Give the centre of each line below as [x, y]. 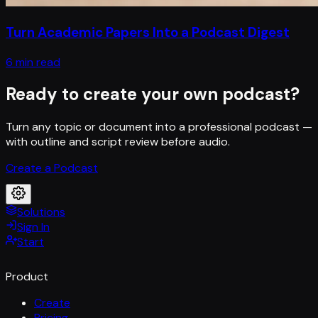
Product [27, 277]
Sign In [33, 227]
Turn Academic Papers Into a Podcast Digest [148, 32]
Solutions [41, 212]
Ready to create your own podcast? [153, 94]
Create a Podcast [52, 168]
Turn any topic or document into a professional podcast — [159, 127]
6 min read [33, 62]
